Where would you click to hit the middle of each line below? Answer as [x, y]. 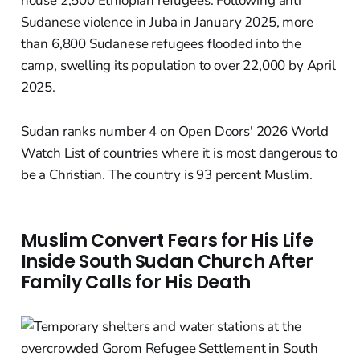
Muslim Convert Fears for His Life [167, 241]
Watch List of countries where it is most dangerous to [179, 153]
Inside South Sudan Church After [167, 262]
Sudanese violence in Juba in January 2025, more [167, 22]
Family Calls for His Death [135, 283]
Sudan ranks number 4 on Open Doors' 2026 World [174, 132]
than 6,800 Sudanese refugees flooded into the [161, 44]
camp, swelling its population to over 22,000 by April [178, 66]
